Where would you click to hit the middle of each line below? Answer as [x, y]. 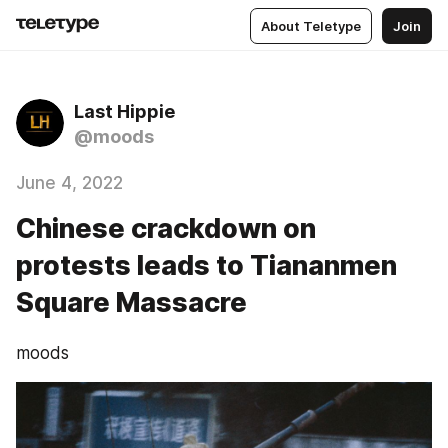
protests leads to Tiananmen [206, 265]
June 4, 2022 [69, 183]
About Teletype [311, 25]
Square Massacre [131, 302]
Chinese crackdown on [166, 228]
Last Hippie [124, 111]
